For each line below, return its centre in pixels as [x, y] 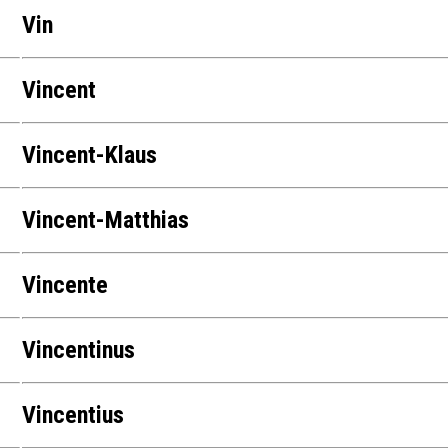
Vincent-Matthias [106, 220]
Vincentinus [79, 350]
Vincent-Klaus [90, 155]
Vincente [65, 285]
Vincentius [73, 415]
